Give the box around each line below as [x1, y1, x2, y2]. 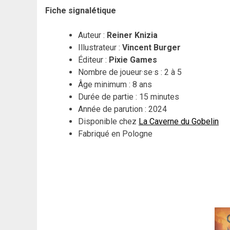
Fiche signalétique [45, 6, 116, 16]
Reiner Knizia [107, 30, 158, 41]
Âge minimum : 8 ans [78, 80, 152, 90]
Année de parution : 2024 [78, 104, 167, 114]
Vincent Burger [122, 43, 181, 53]
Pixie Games [109, 55, 157, 65]
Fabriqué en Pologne [78, 129, 152, 139]
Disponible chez [78, 117, 139, 127]
